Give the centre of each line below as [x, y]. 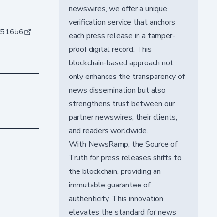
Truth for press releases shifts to [125, 158]
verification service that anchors [122, 22]
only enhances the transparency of [126, 76]
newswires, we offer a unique [118, 8]
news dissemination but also [117, 90]
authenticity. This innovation [116, 198]
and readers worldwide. [108, 131]
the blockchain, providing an [115, 171]
